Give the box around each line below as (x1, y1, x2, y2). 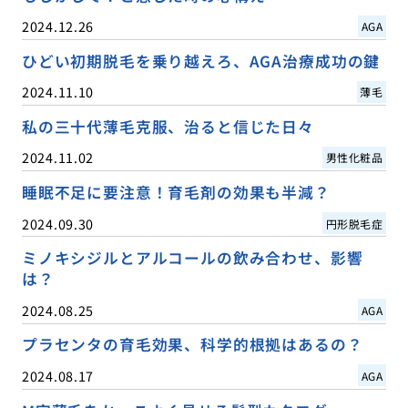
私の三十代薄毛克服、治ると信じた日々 (21, 116, 314, 138)
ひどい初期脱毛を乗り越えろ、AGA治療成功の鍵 (21, 50, 381, 73)
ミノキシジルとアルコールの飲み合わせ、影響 (21, 247, 363, 270)
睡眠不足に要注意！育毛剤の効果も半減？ (21, 181, 331, 204)
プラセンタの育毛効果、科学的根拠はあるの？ (21, 333, 363, 356)
